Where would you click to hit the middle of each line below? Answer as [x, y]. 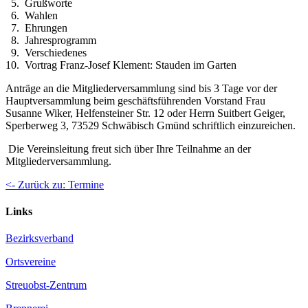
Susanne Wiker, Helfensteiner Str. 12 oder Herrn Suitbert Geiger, [145, 113]
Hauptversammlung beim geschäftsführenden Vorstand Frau [135, 100]
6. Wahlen [32, 15]
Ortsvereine [31, 262]
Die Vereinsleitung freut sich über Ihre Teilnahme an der [128, 148]
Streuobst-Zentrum [46, 285]
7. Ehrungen [36, 27]
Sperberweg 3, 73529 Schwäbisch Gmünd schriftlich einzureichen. [151, 125]
